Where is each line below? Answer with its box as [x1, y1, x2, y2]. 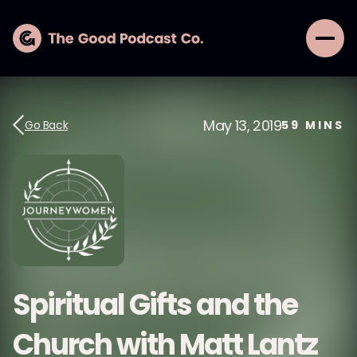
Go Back [25, 117, 69, 133]
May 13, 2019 [203, 115, 281, 135]
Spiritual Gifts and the [13, 284, 297, 325]
